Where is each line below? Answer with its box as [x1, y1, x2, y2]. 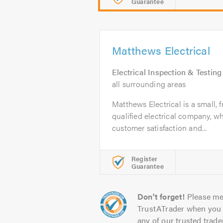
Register [131, 154, 158, 163]
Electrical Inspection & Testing [112, 66, 222, 78]
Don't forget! [137, 191, 185, 202]
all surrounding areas [112, 78, 186, 90]
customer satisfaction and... [112, 122, 207, 133]
